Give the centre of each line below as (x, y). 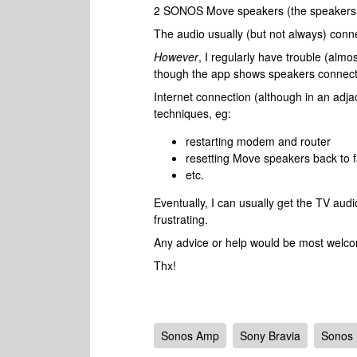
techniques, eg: (192, 113)
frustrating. (181, 219)
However (176, 57)
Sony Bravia (270, 335)
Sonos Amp (190, 335)
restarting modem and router (258, 141)
